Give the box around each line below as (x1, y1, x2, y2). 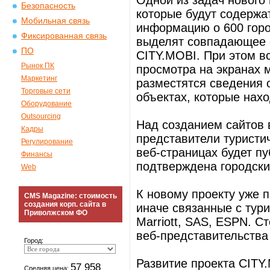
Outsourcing (21, 112, 61, 121)
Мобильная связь (21, 16, 90, 25)
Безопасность (21, 1, 75, 10)
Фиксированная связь (21, 31, 107, 40)
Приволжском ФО (24, 209, 87, 217)
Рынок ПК (21, 61, 54, 70)
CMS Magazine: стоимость (24, 192, 117, 200)
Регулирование (21, 137, 73, 146)
